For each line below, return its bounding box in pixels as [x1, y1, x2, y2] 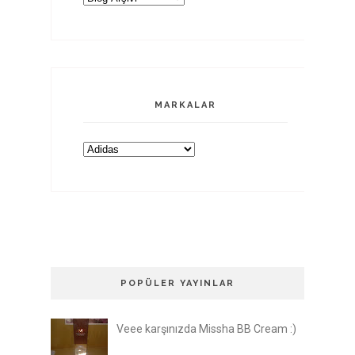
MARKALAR [155, 100, 216, 111]
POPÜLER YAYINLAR [120, 278, 235, 289]
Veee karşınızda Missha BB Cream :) [116, 323, 296, 336]
